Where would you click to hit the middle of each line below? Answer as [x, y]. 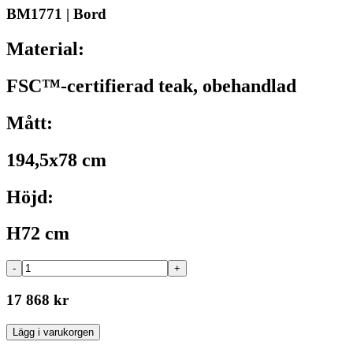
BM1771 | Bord [56, 14]
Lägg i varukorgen [53, 332]
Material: [45, 48]
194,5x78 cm [56, 160]
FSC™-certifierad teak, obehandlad [151, 85]
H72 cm [38, 234]
